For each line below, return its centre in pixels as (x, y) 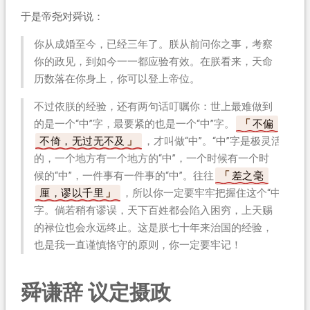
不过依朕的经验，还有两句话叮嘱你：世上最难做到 (153, 106)
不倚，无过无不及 (82, 141)
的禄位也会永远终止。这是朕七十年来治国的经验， (153, 227)
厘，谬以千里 (72, 193)
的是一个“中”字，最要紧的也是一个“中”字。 (134, 124)
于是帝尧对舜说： (62, 16)
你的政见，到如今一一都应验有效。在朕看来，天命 (153, 61)
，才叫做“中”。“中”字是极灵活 (213, 141)
